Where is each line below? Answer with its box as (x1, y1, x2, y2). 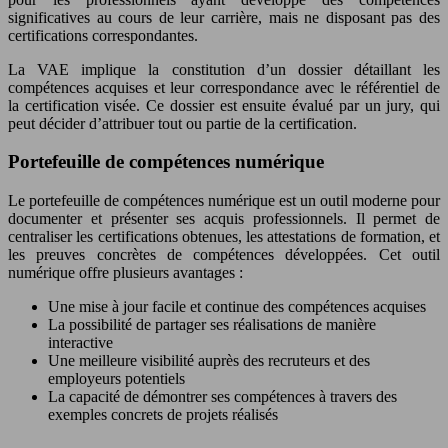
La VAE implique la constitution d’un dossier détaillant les (8, 60, 440, 78)
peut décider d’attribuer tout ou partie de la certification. (8, 114, 357, 132)
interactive (48, 334, 113, 352)
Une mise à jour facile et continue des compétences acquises (48, 298, 426, 316)
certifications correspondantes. (8, 26, 198, 44)
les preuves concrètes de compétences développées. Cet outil (8, 246, 440, 264)
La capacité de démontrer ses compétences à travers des (48, 388, 397, 406)
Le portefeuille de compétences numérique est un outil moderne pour (8, 192, 440, 210)
